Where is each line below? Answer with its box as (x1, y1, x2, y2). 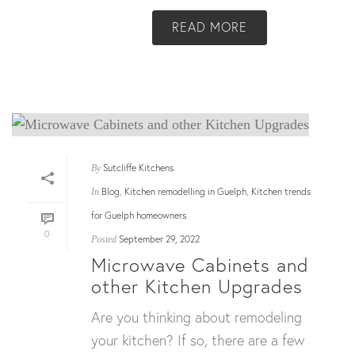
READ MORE (171, 17, 247, 35)
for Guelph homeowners (91, 209, 186, 222)
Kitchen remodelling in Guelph (124, 185, 246, 198)
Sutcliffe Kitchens (103, 162, 174, 174)
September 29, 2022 (119, 233, 200, 246)
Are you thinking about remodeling (91, 307, 302, 327)
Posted (91, 234, 116, 246)
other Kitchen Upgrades (91, 273, 303, 300)
